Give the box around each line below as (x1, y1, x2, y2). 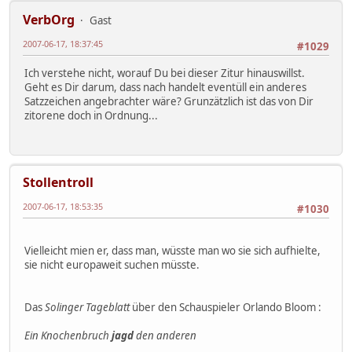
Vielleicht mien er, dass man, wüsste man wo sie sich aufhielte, (24, 243, 321, 258)
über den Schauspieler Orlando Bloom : (130, 299, 321, 314)
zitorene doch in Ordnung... (24, 108, 158, 123)
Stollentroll (23, 174, 93, 192)
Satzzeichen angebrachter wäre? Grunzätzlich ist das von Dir (24, 94, 313, 109)
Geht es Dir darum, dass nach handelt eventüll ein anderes (24, 80, 306, 95)
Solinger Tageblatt (45, 299, 130, 314)
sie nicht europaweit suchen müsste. (24, 257, 200, 272)
